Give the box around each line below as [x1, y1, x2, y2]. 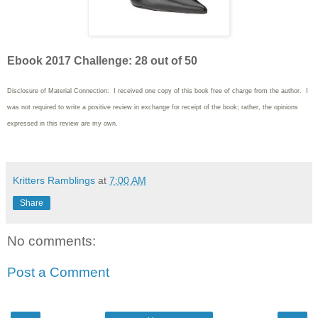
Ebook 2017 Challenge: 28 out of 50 [7, 55, 197, 67]
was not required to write [7, 104, 82, 111]
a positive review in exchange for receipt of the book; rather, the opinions [82, 104, 298, 111]
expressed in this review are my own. [7, 120, 118, 128]
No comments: [7, 234, 96, 249]
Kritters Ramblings [13, 175, 95, 187]
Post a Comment [7, 264, 109, 280]
